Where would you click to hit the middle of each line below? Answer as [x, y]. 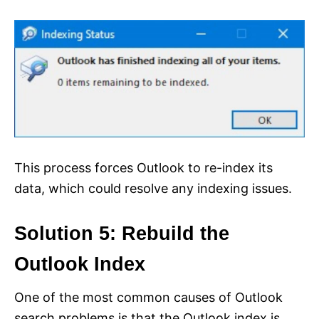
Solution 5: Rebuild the [122, 233]
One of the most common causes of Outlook [148, 297]
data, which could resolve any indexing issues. [153, 188]
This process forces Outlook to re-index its [143, 167]
